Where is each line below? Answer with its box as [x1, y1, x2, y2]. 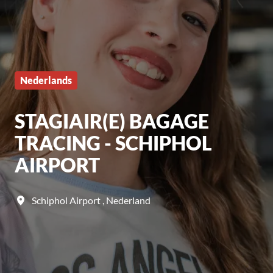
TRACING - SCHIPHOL [15, 131, 212, 155]
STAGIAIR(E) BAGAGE [15, 109, 209, 133]
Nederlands [20, 74, 72, 87]
